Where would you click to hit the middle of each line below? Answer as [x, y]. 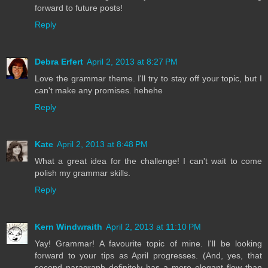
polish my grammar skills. [83, 173]
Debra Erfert [59, 62]
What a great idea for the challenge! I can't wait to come [148, 161]
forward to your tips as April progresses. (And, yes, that [148, 256]
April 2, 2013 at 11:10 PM [153, 227]
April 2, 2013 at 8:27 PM [132, 62]
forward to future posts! [79, 8]
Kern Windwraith [68, 227]
